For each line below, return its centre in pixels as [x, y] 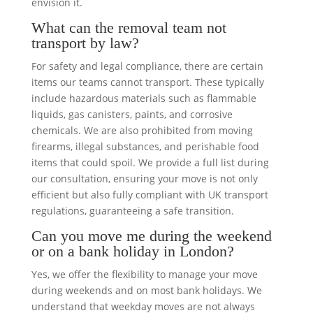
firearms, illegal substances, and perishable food [145, 147]
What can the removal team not [129, 28]
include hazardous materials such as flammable [144, 99]
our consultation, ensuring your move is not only [144, 179]
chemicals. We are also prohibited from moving [142, 131]
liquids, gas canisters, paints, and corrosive [132, 115]
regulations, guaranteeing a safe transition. [132, 211]
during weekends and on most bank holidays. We [146, 291]
